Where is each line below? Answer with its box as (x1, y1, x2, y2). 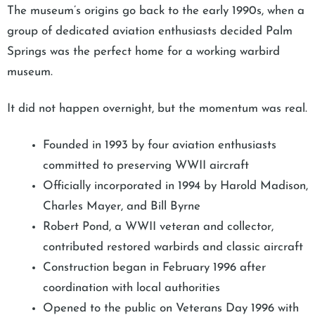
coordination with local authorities (43, 282, 220, 295)
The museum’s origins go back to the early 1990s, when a (7, 5, 304, 18)
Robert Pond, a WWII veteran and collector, (43, 221, 274, 233)
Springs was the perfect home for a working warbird (7, 46, 280, 58)
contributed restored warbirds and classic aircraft (43, 241, 303, 254)
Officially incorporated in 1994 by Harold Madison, (43, 180, 308, 193)
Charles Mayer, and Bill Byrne (43, 200, 200, 213)
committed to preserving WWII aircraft (43, 160, 249, 172)
